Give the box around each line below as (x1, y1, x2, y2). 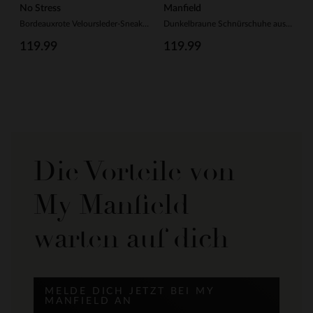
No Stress (20, 3, 61, 13)
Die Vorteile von (34, 154, 235, 189)
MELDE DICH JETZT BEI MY (45, 286, 215, 296)
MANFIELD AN (45, 296, 133, 306)
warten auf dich (34, 221, 228, 256)
